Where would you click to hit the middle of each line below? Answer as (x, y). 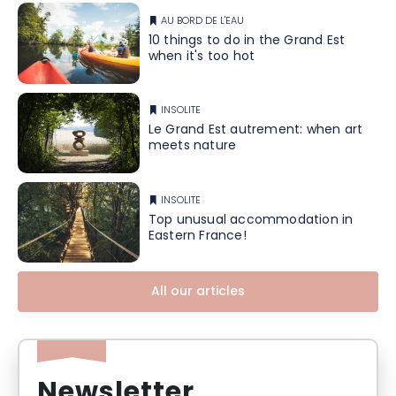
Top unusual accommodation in (251, 220)
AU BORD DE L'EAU (202, 21)
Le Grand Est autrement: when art (255, 131)
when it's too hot (202, 57)
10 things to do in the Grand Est (247, 41)
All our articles (198, 293)
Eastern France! (197, 236)
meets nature (192, 147)
